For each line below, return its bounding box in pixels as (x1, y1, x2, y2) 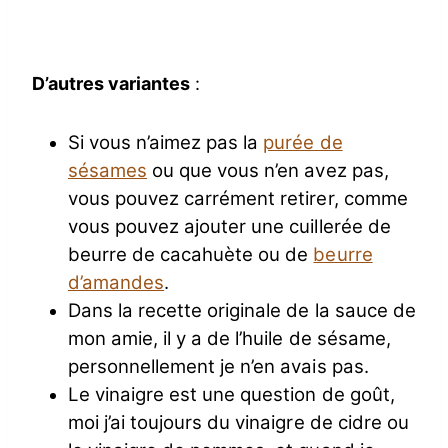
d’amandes (68, 271, 165, 295)
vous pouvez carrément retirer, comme (68, 187, 408, 211)
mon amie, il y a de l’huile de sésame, (68, 327, 391, 351)
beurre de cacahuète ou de (68, 243, 314, 267)
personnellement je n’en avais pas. (68, 355, 369, 379)
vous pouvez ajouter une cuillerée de (68, 215, 391, 239)
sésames (68, 159, 148, 183)
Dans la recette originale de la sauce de (68, 299, 416, 323)
